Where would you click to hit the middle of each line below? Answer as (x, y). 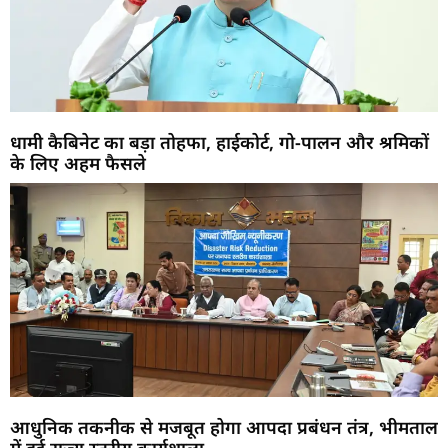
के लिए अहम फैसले (78, 163)
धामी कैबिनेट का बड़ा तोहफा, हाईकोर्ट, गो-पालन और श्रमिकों (219, 142)
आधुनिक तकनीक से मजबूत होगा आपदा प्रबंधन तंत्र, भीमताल (224, 427)
